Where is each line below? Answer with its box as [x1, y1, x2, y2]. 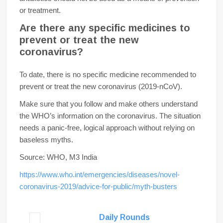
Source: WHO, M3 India [19, 153, 97, 162]
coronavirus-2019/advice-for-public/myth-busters [19, 182, 177, 191]
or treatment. [19, 5, 61, 14]
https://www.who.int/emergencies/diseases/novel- [19, 170, 180, 179]
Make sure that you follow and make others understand [19, 100, 198, 109]
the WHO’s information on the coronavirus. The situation [19, 111, 201, 120]
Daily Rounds [99, 213, 150, 222]
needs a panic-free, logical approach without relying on [19, 123, 195, 132]
